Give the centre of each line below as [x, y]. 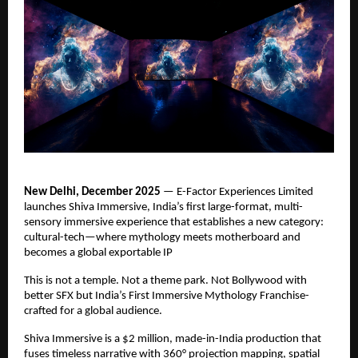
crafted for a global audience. [93, 312]
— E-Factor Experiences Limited [238, 193]
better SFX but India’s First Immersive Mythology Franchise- [167, 296]
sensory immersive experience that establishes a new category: [174, 223]
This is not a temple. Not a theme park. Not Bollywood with [165, 281]
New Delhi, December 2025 [93, 193]
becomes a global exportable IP [98, 253]
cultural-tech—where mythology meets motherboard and [162, 238]
